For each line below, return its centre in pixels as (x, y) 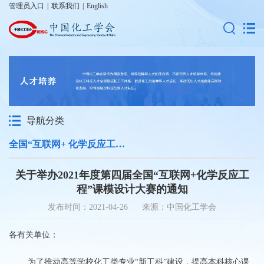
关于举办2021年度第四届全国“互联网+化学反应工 (132, 175)
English (97, 6)
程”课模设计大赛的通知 (132, 189)
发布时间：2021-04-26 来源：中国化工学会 (132, 207)
